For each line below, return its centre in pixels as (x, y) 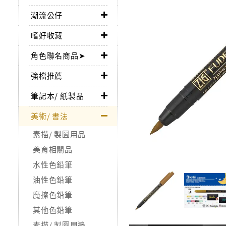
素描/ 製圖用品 (59, 134)
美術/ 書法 (49, 116)
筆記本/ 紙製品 (58, 95)
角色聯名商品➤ (58, 55)
